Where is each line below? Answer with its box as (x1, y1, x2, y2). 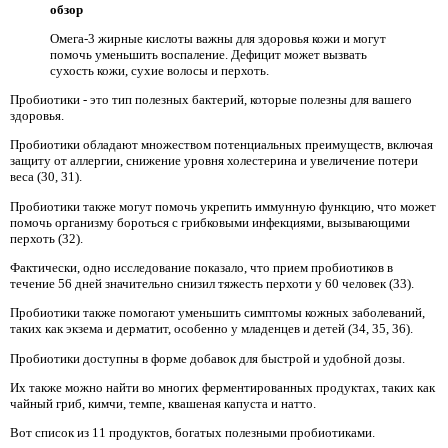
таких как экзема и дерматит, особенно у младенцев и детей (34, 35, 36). (10, 321, 413, 337)
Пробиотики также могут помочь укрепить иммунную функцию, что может (10, 198, 436, 214)
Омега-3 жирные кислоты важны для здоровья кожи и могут (50, 30, 386, 46)
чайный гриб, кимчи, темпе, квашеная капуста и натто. (10, 396, 316, 412)
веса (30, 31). (10, 169, 82, 185)
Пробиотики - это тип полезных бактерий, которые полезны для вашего (10, 92, 412, 108)
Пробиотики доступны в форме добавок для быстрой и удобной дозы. (10, 350, 405, 366)
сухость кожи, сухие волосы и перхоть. (50, 62, 269, 78)
